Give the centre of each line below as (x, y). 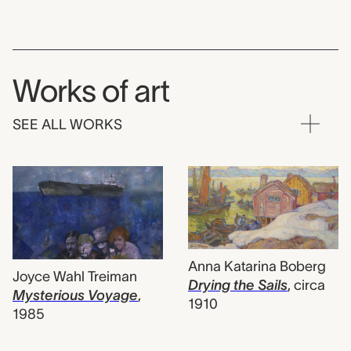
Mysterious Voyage (75, 295)
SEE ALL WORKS (67, 124)
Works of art (91, 90)
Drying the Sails (238, 286)
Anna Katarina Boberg (257, 267)
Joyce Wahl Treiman (75, 276)
